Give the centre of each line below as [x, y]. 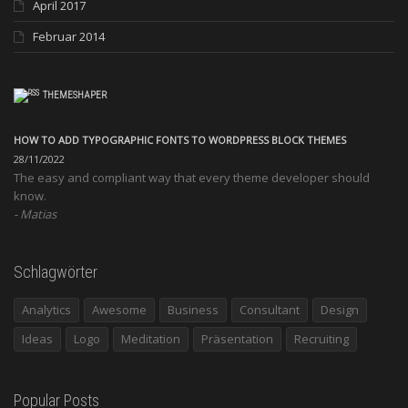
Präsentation [237, 339]
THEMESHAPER [75, 96]
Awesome [119, 310]
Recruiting [321, 339]
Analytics [46, 310]
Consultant [270, 310]
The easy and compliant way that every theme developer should [192, 178]
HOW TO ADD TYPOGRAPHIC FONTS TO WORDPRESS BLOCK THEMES [180, 140]
